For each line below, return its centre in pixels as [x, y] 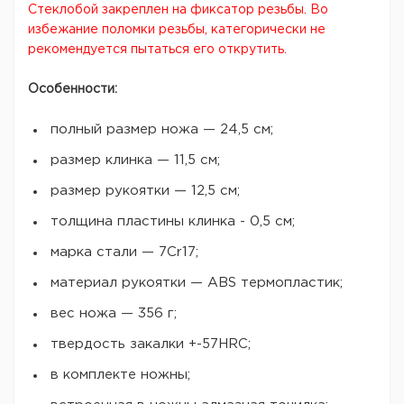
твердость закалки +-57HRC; [151, 344]
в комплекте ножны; [120, 375]
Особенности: [73, 89]
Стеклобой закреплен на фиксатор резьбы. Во [178, 10]
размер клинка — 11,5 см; [135, 160]
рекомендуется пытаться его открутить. [157, 50]
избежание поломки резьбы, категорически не [177, 30]
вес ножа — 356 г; [114, 313]
